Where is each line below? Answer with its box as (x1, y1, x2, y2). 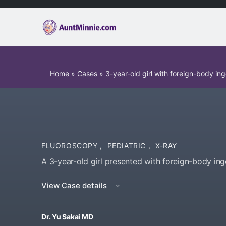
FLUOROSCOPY (41, 141, 100, 150)
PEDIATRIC (107, 141, 148, 150)
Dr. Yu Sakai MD (41, 212, 93, 221)
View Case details (41, 181, 109, 190)
